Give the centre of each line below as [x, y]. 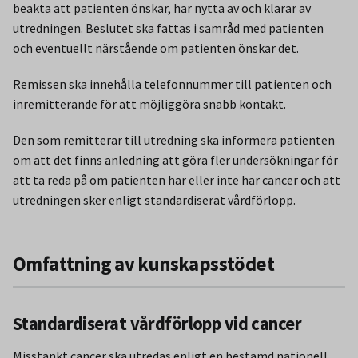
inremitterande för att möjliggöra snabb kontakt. [149, 103]
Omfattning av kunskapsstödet [143, 264]
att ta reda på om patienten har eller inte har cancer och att [177, 179]
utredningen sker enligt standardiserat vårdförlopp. [154, 199]
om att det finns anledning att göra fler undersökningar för [175, 159]
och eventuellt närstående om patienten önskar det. [156, 48]
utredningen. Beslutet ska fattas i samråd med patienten [168, 28]
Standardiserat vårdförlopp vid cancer [157, 323]
